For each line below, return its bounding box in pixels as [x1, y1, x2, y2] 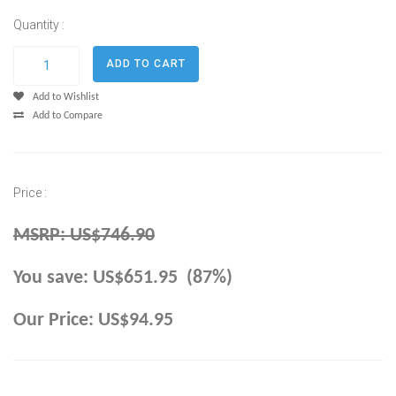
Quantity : [13, 17, 65, 32]
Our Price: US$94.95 [13, 309, 173, 331]
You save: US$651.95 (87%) [13, 267, 232, 288]
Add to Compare [33, 110, 103, 121]
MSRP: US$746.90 [13, 225, 155, 246]
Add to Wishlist [33, 91, 99, 103]
